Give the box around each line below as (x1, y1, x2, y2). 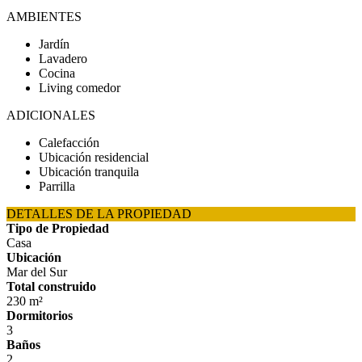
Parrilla (39, 179, 75, 193)
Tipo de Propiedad (6, 221, 109, 235)
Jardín (39, 37, 69, 51)
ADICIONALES (6, 108, 95, 122)
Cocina (39, 66, 75, 80)
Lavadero (39, 52, 87, 65)
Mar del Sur (6, 265, 67, 279)
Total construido (6, 280, 96, 293)
